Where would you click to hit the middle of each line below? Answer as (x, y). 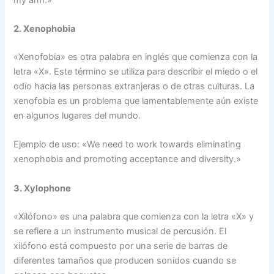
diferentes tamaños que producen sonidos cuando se (125, 260)
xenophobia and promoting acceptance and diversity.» (128, 159)
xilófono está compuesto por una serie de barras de (121, 246)
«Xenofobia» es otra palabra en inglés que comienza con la (136, 57)
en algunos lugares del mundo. (77, 115)
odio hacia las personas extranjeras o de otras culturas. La (134, 86)
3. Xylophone (43, 188)
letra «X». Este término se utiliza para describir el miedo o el (136, 71)
